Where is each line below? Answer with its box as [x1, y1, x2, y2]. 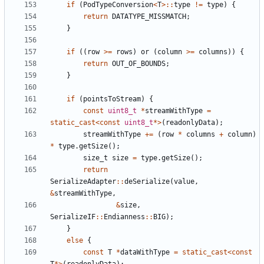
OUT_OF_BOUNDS [112, 60, 166, 68]
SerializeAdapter [50, 177, 116, 186]
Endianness [104, 213, 145, 222]
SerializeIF [50, 213, 95, 222]
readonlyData [166, 118, 215, 127]
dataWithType [120, 248, 170, 257]
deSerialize [124, 177, 170, 186]
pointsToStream [83, 95, 141, 104]
